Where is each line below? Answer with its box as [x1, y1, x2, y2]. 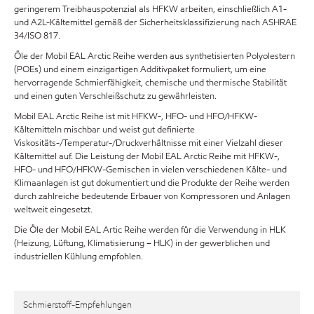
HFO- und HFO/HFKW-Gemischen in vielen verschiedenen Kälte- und [14, 163, 287, 176]
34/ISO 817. [14, 29, 60, 42]
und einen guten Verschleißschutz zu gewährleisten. [14, 89, 217, 102]
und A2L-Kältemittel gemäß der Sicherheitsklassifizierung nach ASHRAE [14, 15, 296, 29]
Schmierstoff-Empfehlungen [23, 298, 132, 311]
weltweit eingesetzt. [14, 203, 93, 216]
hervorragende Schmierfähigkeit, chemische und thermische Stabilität [14, 76, 287, 89]
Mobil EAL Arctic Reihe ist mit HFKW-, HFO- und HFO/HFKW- [14, 109, 257, 123]
